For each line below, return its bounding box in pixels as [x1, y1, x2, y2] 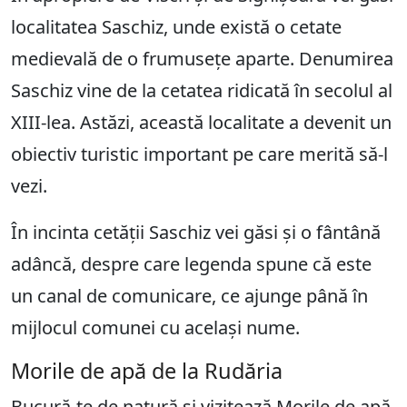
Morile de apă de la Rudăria [11, 355, 283, 385]
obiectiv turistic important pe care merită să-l [11, 141, 388, 166]
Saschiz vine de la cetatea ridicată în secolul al [11, 77, 392, 103]
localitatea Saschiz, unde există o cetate [11, 14, 342, 39]
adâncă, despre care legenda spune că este [11, 251, 372, 276]
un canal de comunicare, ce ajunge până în [11, 283, 368, 308]
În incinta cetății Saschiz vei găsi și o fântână [11, 219, 381, 244]
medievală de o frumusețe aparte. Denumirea [11, 45, 393, 71]
